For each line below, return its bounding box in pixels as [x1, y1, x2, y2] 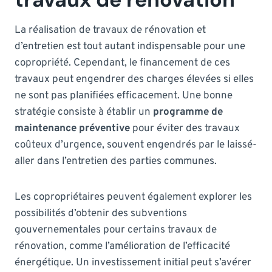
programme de [153, 105, 223, 119]
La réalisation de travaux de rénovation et [15, 23, 206, 37]
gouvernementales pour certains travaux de [15, 223, 217, 237]
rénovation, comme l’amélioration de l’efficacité [15, 239, 230, 253]
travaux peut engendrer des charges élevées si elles [15, 72, 254, 86]
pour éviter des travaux [130, 121, 240, 135]
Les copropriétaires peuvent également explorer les [15, 190, 252, 204]
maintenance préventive [15, 121, 130, 135]
